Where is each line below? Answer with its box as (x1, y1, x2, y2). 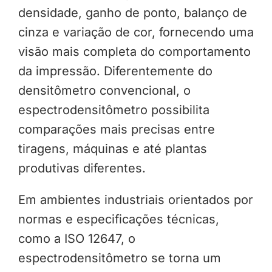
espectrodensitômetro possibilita (18, 103, 209, 118)
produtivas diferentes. (18, 161, 146, 176)
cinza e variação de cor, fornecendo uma (18, 25, 254, 40)
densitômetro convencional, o (18, 83, 191, 98)
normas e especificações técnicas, (18, 212, 219, 227)
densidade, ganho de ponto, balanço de (18, 5, 247, 21)
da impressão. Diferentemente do (18, 64, 212, 79)
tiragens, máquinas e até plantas (18, 141, 207, 157)
